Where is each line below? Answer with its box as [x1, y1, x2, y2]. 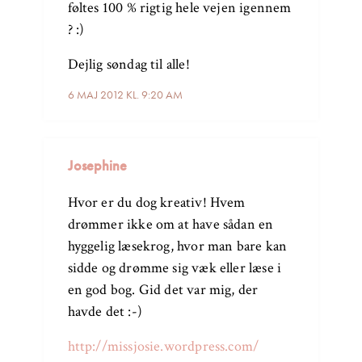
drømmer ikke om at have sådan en [67, 215, 274, 234]
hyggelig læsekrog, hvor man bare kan [67, 237, 288, 256]
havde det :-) [67, 302, 142, 322]
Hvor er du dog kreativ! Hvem [67, 193, 246, 213]
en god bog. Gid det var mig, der [67, 280, 259, 300]
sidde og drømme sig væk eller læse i [67, 259, 282, 278]
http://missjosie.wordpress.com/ [67, 337, 259, 356]
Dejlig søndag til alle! [67, 55, 190, 74]
